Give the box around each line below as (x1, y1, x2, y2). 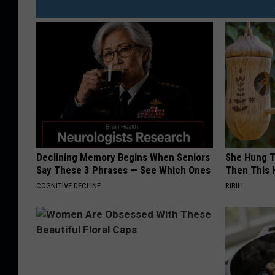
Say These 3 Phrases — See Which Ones (36, 164, 211, 177)
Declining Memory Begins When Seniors (36, 151, 210, 164)
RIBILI (225, 181, 244, 191)
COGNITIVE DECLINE (36, 181, 101, 191)
